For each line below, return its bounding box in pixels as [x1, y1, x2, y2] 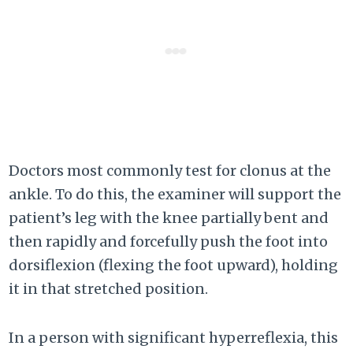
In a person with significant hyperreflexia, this [9, 329, 339, 347]
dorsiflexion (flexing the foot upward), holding [9, 256, 339, 275]
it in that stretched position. [9, 280, 209, 299]
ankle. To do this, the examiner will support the [9, 185, 342, 204]
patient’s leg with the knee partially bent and [9, 209, 329, 228]
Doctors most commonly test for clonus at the [9, 162, 332, 180]
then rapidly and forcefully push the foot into [9, 232, 329, 251]
